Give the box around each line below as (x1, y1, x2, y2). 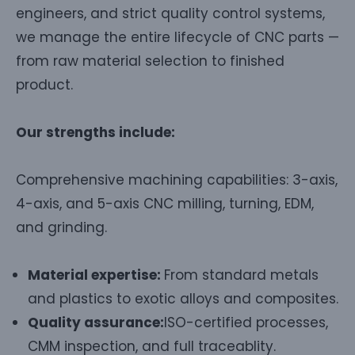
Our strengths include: (16, 122, 175, 142)
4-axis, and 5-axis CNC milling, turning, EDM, (16, 193, 314, 213)
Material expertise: (28, 265, 164, 284)
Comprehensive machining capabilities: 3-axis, (16, 170, 338, 189)
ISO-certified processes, (164, 312, 328, 332)
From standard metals (164, 265, 319, 284)
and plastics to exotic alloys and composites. (28, 288, 338, 308)
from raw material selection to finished (16, 51, 284, 71)
